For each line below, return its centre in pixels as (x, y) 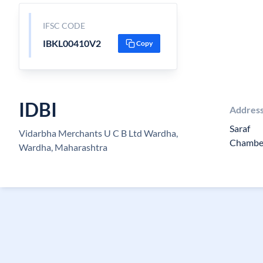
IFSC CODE (64, 26)
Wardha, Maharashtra (63, 147)
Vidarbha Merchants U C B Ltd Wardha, (98, 133)
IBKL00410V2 (72, 43)
